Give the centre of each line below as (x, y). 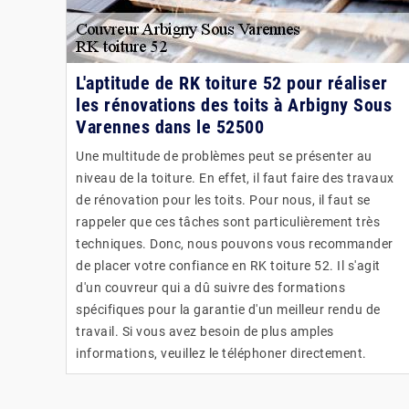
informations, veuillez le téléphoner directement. (221, 353)
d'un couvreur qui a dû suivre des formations (210, 287)
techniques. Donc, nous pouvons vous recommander (235, 243)
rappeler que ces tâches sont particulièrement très (228, 221)
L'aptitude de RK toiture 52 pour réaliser (232, 83)
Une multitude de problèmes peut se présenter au (224, 156)
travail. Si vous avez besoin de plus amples (205, 331)
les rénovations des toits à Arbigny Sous (234, 105)
